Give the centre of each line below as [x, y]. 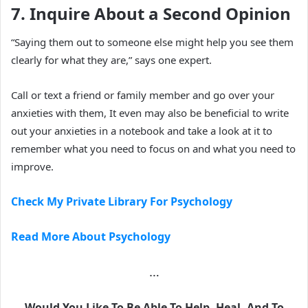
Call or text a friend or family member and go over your [143, 95]
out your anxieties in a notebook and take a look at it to [142, 130]
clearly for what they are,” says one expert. [111, 59]
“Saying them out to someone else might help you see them [152, 42]
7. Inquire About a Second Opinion [151, 14]
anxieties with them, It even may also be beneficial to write [150, 112]
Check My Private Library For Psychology [122, 201]
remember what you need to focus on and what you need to [153, 148]
